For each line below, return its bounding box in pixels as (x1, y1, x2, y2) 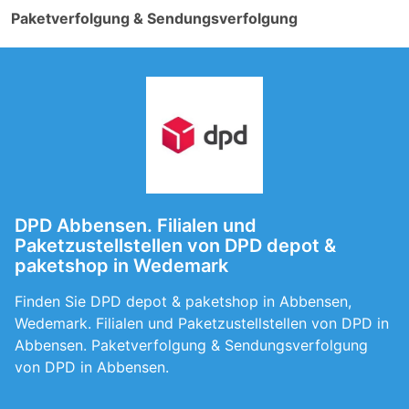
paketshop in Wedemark (15, 255, 228, 277)
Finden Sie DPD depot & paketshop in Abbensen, (15, 292, 351, 310)
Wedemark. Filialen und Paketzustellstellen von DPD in (15, 314, 389, 332)
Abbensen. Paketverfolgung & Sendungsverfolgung (15, 336, 368, 354)
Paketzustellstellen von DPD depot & (15, 235, 336, 257)
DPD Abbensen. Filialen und (15, 215, 257, 236)
